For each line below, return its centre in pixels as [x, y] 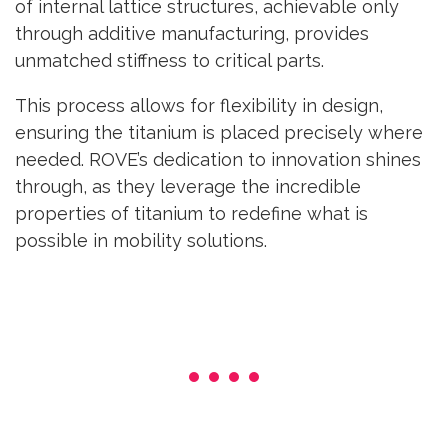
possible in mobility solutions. [141, 241]
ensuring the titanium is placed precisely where [219, 133]
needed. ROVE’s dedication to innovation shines [218, 160]
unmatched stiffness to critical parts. [169, 61]
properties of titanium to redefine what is [191, 214]
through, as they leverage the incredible [188, 187]
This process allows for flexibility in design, [199, 106]
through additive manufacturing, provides [192, 34]
